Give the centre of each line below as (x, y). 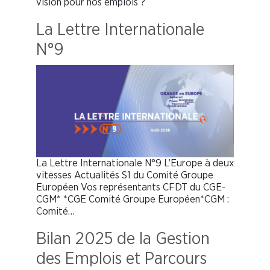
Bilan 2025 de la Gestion (123, 239)
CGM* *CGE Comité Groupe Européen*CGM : (133, 199)
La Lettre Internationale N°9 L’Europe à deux (135, 163)
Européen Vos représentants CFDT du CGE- (131, 187)
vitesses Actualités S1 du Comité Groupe (125, 175)
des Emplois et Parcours (121, 259)
